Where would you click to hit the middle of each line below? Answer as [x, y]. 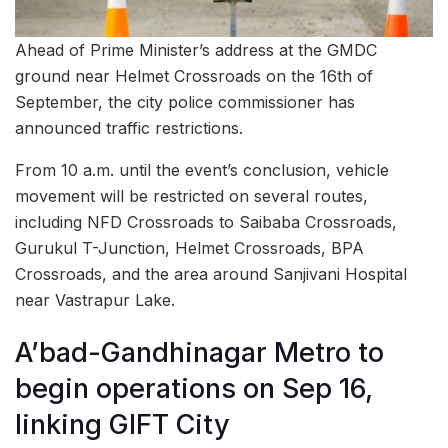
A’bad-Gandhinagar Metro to [199, 353]
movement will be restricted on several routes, [191, 195]
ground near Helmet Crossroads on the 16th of [194, 75]
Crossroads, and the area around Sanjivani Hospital [211, 273]
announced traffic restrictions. [129, 127]
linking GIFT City [122, 425]
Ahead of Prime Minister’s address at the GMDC [196, 49]
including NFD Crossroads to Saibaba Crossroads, [206, 221]
